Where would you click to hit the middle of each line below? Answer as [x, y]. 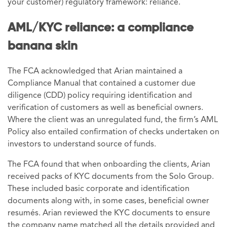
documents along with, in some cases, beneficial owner [108, 201]
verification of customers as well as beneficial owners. [105, 108]
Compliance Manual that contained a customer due [102, 84]
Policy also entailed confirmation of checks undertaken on [113, 133]
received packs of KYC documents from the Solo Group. [111, 177]
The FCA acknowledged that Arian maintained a [95, 72]
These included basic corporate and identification [99, 189]
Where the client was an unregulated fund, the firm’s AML [113, 120]
